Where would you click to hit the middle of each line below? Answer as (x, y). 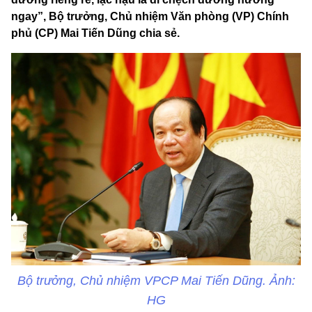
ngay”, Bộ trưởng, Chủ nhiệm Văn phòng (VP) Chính (150, 17)
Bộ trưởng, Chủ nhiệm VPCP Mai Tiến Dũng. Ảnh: (156, 280)
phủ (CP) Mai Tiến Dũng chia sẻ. (95, 33)
